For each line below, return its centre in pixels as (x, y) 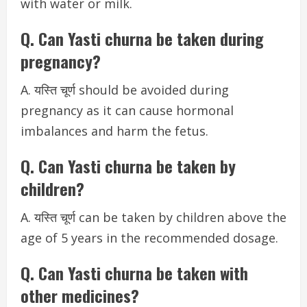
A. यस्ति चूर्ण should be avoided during (125, 90)
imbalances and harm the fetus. (114, 131)
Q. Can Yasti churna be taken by (128, 166)
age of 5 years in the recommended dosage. (149, 238)
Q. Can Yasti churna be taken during (142, 38)
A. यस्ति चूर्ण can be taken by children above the (153, 217)
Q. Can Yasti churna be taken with (134, 273)
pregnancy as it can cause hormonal (127, 110)
